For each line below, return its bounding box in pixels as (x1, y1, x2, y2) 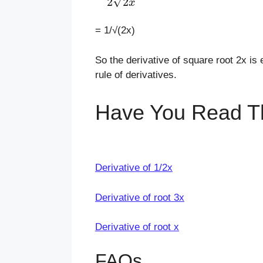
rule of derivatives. (95, 69, 177, 80)
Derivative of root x (95, 221, 179, 233)
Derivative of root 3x (95, 191, 184, 203)
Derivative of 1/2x (95, 162, 173, 174)
